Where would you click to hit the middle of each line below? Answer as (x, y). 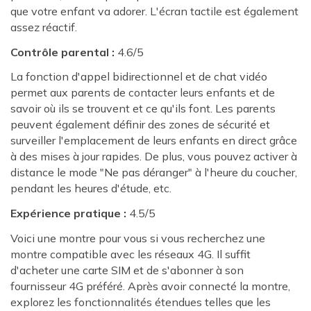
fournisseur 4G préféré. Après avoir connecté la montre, (150, 286)
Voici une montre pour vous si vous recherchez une (138, 238)
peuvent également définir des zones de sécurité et (140, 125)
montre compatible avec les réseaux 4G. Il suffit (131, 254)
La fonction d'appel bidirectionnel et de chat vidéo (139, 77)
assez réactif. (44, 27)
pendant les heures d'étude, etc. (91, 188)
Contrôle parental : (62, 52)
